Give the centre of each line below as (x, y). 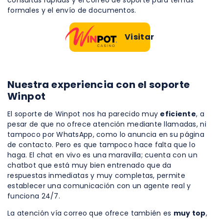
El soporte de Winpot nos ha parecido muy (84, 114)
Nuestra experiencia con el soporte (99, 84)
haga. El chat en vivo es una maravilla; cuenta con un (102, 155)
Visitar (139, 37)
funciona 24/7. (34, 196)
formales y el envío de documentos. (72, 10)
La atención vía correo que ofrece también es (90, 213)
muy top (189, 213)
